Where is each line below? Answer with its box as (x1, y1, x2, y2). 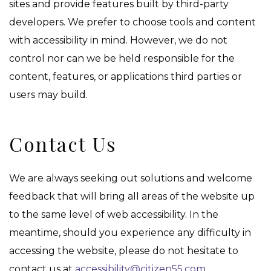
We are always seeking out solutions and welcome (9, 172, 252, 184)
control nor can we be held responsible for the (9, 53, 235, 65)
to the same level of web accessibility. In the (9, 209, 218, 221)
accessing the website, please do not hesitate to (9, 245, 238, 257)
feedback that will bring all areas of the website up (9, 191, 255, 203)
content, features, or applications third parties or (9, 71, 242, 83)
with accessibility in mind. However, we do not (9, 34, 227, 47)
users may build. (9, 89, 88, 101)
